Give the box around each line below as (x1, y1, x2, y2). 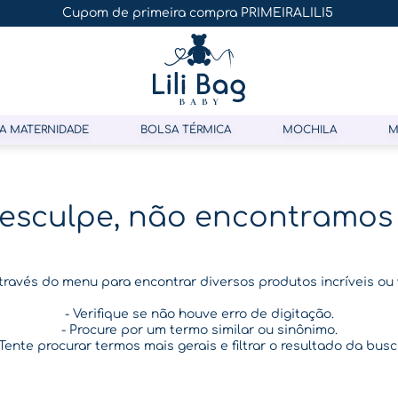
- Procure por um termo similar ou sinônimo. (60, 323, 338, 337)
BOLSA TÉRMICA (140, 123, 231, 136)
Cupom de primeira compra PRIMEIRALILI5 (61, 6, 333, 20)
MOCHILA (282, 123, 337, 136)
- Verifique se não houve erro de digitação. (64, 307, 334, 321)
